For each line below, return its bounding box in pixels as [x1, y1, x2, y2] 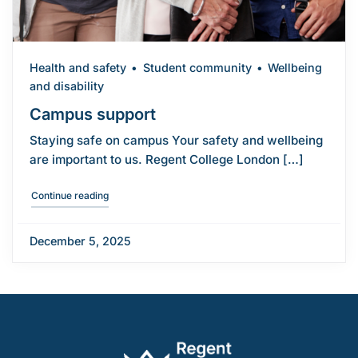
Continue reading [30, 189, 109, 201]
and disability [29, 78, 104, 93]
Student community [142, 60, 252, 74]
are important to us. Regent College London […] [29, 151, 304, 167]
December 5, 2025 [29, 233, 131, 248]
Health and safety [29, 60, 126, 74]
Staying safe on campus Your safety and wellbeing [29, 132, 323, 148]
